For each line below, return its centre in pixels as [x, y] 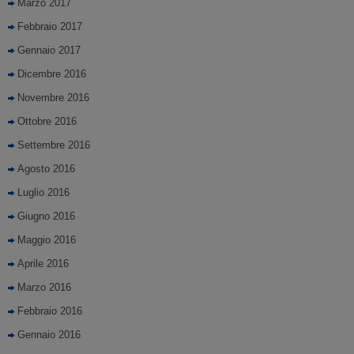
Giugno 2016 [46, 216]
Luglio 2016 [43, 192]
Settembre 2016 [54, 145]
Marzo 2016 [44, 287]
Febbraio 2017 [50, 26]
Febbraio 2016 [50, 311]
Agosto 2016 [46, 169]
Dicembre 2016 [52, 74]
